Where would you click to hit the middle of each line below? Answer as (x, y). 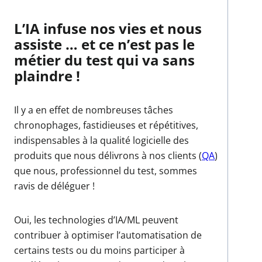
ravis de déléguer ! (54, 186)
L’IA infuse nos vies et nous (108, 28)
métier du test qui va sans (104, 60)
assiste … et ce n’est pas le (104, 44)
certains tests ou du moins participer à (99, 250)
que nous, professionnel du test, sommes (106, 170)
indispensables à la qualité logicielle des (101, 140)
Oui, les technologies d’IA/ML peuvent (96, 220)
